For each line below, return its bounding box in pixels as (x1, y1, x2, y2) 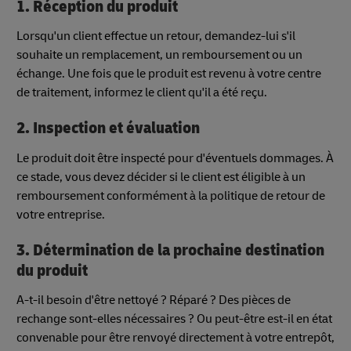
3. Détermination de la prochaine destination (16, 239, 324, 261)
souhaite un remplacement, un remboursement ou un (16, 47, 302, 63)
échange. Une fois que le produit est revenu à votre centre (16, 66, 321, 82)
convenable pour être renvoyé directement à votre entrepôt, (16, 330, 335, 346)
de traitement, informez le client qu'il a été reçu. (16, 85, 267, 101)
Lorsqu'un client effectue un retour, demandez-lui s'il (16, 28, 295, 45)
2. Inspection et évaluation (16, 118, 200, 139)
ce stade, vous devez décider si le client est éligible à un (16, 168, 306, 185)
